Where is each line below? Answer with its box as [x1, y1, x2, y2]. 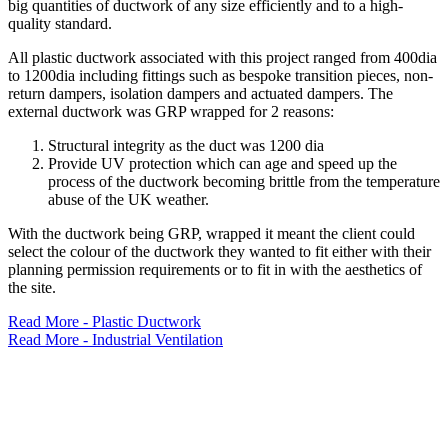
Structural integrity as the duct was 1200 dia [48, 137, 324, 154]
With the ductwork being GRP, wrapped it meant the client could [8, 225, 415, 242]
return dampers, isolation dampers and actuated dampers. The [8, 85, 393, 102]
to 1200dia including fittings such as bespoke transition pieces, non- [8, 67, 433, 84]
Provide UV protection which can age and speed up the [48, 155, 397, 172]
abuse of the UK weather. [48, 191, 209, 208]
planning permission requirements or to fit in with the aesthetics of [8, 261, 422, 278]
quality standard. [8, 15, 112, 32]
